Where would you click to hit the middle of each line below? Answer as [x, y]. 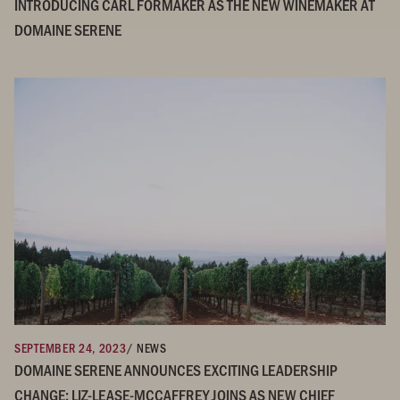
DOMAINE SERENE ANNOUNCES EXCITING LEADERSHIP [176, 369]
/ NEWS [146, 347]
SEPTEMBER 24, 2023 [71, 347]
